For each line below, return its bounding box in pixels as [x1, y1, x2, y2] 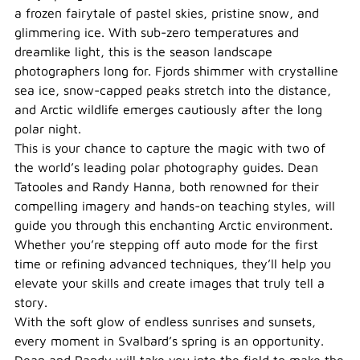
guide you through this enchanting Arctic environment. [14, 218, 333, 232]
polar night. [14, 121, 81, 136]
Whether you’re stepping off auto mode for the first [14, 237, 318, 252]
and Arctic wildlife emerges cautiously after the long [14, 102, 322, 117]
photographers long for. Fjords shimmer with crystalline [14, 63, 338, 78]
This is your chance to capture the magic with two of [14, 141, 325, 155]
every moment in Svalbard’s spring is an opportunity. [14, 333, 324, 348]
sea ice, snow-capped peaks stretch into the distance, [14, 83, 331, 97]
